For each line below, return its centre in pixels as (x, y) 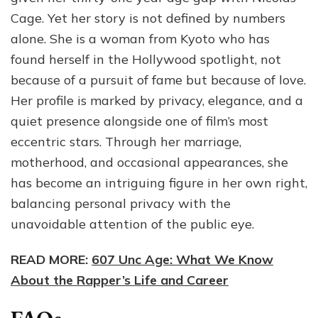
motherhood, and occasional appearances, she (149, 163)
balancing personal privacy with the (121, 204)
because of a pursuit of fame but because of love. (158, 80)
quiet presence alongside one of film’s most (139, 121)
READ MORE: (51, 260)
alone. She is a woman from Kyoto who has (140, 39)
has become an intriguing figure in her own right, (159, 183)
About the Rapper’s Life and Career (120, 280)
